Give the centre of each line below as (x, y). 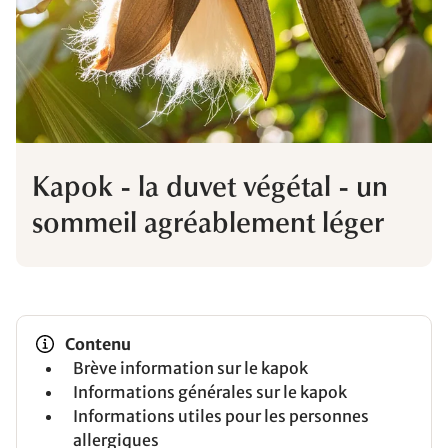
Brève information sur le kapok (190, 368)
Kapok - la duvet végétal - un (210, 189)
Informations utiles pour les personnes (221, 416)
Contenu (98, 344)
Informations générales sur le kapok (210, 392)
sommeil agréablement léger (208, 225)
